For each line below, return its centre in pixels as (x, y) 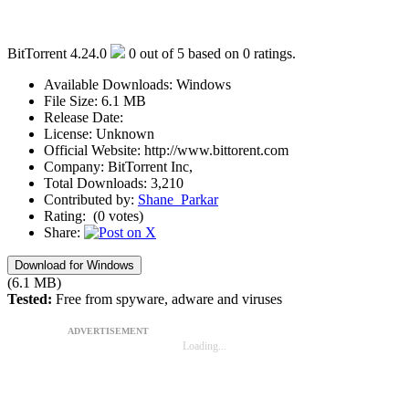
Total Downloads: (97, 183)
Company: (76, 166)
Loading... (204, 346)
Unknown (125, 133)
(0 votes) (118, 215)
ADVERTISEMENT (108, 330)
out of (157, 53)
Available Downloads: (110, 84)
